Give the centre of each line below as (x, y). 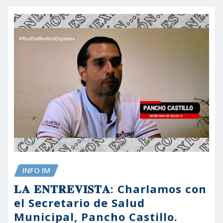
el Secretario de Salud (79, 203)
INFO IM (36, 170)
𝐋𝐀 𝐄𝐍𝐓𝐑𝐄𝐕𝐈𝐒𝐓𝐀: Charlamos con (110, 189)
